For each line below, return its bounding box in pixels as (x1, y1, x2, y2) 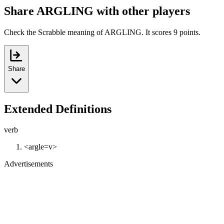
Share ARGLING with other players (4, 4, 190, 17)
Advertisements (4, 159, 53, 168)
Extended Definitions (4, 102, 111, 115)
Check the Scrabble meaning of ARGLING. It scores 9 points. (4, 27, 200, 36)
